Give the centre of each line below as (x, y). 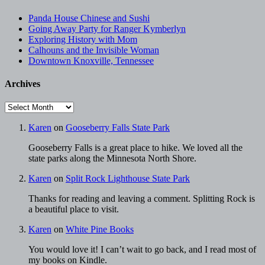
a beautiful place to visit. (74, 209)
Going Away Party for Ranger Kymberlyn (107, 28)
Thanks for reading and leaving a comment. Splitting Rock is (142, 199)
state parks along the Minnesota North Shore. (112, 159)
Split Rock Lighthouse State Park (128, 179)
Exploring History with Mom (83, 39)
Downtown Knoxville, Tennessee (91, 60)
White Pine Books (100, 230)
